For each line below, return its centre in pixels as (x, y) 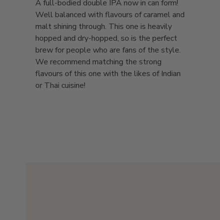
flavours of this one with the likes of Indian (108, 74)
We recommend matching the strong (98, 62)
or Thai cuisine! (61, 86)
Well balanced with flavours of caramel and (110, 15)
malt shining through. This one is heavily (104, 27)
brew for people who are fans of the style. (108, 50)
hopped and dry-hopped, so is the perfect (106, 39)
